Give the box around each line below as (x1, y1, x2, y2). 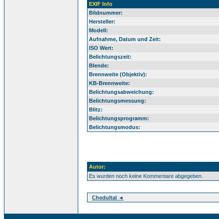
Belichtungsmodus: (89, 124, 140, 130)
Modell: (89, 27, 108, 33)
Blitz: (89, 107, 103, 112)
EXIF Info (89, 1, 112, 7)
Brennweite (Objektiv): (89, 71, 147, 77)
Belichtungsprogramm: (89, 115, 149, 121)
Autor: (89, 164, 106, 170)
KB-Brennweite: (89, 80, 130, 86)
